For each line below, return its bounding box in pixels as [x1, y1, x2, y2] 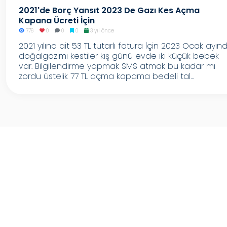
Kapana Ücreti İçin [19, 15, 95, 26]
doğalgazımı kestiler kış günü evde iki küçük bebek [19, 50, 219, 62]
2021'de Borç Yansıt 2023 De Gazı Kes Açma [19, 5, 200, 16]
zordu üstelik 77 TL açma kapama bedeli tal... [19, 70, 194, 82]
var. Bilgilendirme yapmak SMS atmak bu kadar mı [19, 60, 215, 72]
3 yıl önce [88, 27, 114, 34]
